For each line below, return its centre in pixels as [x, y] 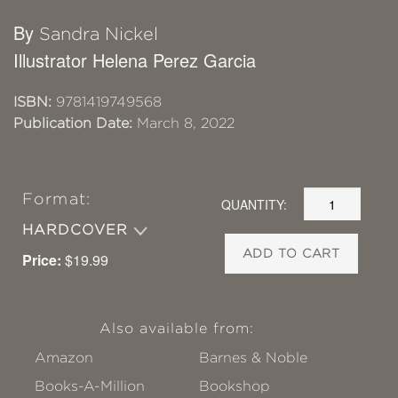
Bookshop [235, 386]
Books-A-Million [90, 386]
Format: [56, 199]
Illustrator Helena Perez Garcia [135, 60]
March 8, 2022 [183, 123]
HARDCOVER [78, 230]
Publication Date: [73, 123]
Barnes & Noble [254, 358]
